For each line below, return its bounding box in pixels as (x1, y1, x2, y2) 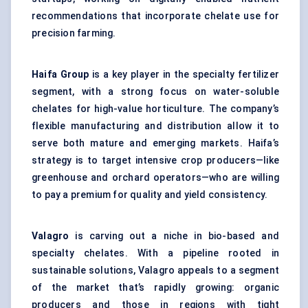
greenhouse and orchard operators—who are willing (32, 172, 279, 184)
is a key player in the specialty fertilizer (89, 69, 279, 80)
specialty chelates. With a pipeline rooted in (32, 247, 279, 259)
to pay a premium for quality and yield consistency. (32, 189, 268, 201)
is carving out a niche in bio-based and (69, 230, 279, 242)
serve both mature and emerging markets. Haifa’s (32, 137, 279, 149)
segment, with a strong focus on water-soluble (32, 86, 279, 98)
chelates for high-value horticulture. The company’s (32, 103, 279, 115)
